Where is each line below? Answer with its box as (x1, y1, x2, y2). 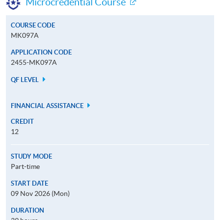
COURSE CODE (11, 21, 55, 29)
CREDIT (11, 117, 34, 125)
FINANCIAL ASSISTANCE (11, 102, 85, 110)
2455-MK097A (11, 58, 57, 66)
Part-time (11, 162, 40, 170)
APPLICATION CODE (11, 48, 72, 56)
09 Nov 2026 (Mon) (11, 189, 70, 197)
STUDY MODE (11, 152, 52, 160)
